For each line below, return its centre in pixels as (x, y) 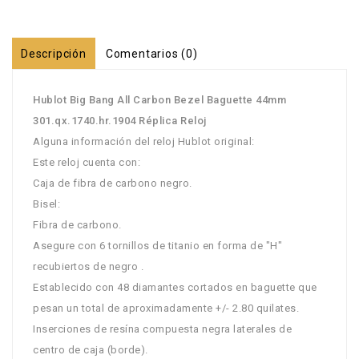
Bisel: (46, 204)
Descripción (54, 53)
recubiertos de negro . (88, 266)
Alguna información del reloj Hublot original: (144, 141)
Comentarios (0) (151, 53)
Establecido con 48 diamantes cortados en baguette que (175, 287)
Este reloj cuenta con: (87, 162)
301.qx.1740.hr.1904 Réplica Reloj (120, 120)
